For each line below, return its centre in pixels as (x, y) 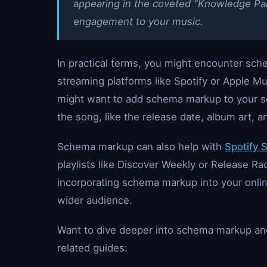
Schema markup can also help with (141, 147)
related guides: (92, 248)
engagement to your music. (138, 21)
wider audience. (95, 200)
